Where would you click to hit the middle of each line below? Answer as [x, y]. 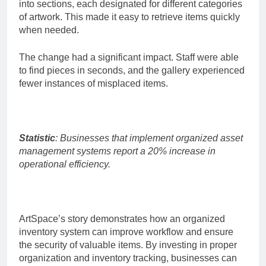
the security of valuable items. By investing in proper [128, 245]
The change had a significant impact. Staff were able [129, 58]
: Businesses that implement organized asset [149, 138]
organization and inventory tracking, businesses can [128, 258]
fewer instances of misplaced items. [94, 84]
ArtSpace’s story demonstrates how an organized [122, 219]
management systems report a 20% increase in [117, 151]
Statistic [37, 138]
